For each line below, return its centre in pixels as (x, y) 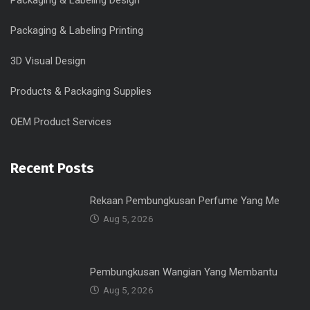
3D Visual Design (48, 61)
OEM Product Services (61, 122)
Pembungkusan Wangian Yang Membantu (184, 272)
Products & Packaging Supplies (81, 91)
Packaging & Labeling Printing (77, 30)
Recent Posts (52, 168)
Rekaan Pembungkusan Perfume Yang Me (185, 201)
